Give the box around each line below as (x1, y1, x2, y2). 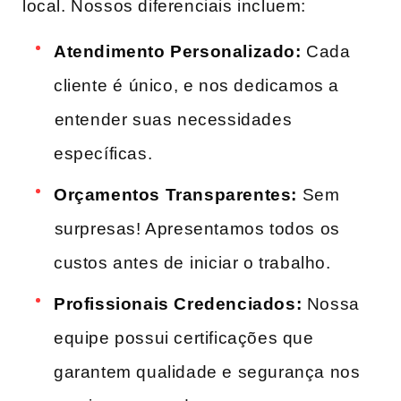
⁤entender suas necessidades (54, 109, 293, 129)
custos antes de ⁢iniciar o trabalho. (54, 252, 331, 272)
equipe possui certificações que (54, 328, 314, 347)
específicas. (54, 143, 153, 163)
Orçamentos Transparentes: (54, 184, 297, 204)
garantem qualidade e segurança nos (54, 362, 361, 381)
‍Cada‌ (301, 41, 351, 61)
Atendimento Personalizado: (54, 41, 302, 61)
